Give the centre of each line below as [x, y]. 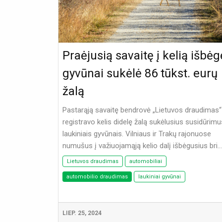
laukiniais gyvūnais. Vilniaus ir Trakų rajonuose [137, 134]
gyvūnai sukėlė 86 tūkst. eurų [140, 74]
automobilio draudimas [97, 177]
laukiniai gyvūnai [160, 177]
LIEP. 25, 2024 [82, 213]
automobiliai [146, 162]
